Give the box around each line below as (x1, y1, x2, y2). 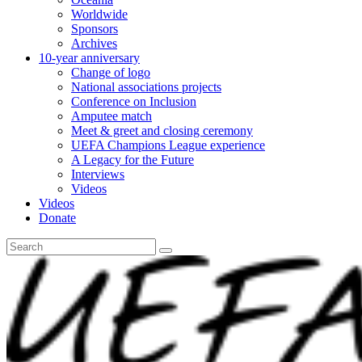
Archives (71, 36, 117, 50)
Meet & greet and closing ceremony (71, 124, 253, 137)
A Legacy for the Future (71, 153, 194, 166)
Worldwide (71, 7, 128, 21)
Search (6, 238, 40, 251)
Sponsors (71, 22, 118, 36)
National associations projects (71, 80, 221, 94)
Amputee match (71, 109, 152, 123)
